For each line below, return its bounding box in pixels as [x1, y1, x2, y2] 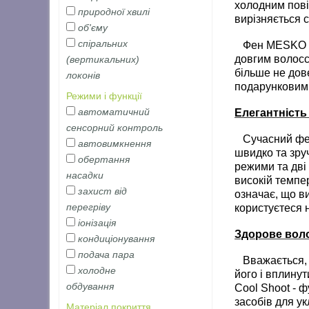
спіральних [78, 38, 128, 50]
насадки [66, 170, 104, 181]
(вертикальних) [66, 54, 140, 66]
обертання [78, 154, 130, 166]
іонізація [78, 217, 117, 229]
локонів [66, 70, 101, 81]
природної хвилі [78, 6, 150, 18]
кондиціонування [78, 233, 155, 245]
